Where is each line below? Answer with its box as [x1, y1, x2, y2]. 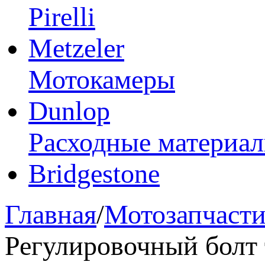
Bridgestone [28, 159, 160, 189]
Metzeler [28, 33, 124, 63]
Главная [5, 199, 96, 230]
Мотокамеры [28, 64, 175, 95]
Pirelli [28, 2, 95, 32]
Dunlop [28, 96, 110, 126]
